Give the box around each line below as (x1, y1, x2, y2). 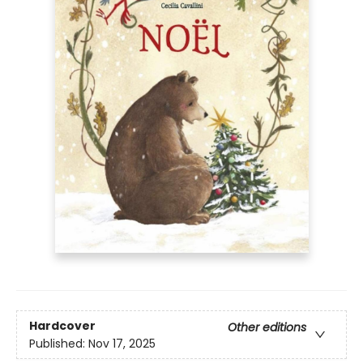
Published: (29, 335, 88, 352)
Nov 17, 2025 (88, 335, 156, 352)
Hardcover (29, 317, 96, 334)
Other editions (228, 318, 306, 335)
